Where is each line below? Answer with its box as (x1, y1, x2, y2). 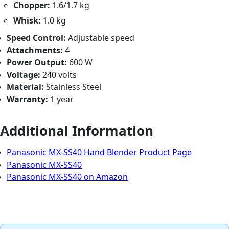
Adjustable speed (66, 32, 135, 43)
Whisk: (13, 14, 41, 26)
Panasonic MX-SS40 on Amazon (7, 171, 128, 182)
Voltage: (7, 68, 41, 80)
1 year (48, 93, 74, 105)
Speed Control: (7, 32, 66, 43)
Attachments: (7, 44, 63, 56)
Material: (7, 81, 44, 93)
